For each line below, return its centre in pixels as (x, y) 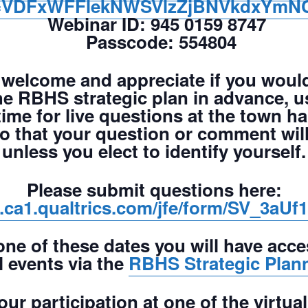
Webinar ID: (94, 23)
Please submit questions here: (154, 189)
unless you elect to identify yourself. (154, 151)
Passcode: (123, 41)
